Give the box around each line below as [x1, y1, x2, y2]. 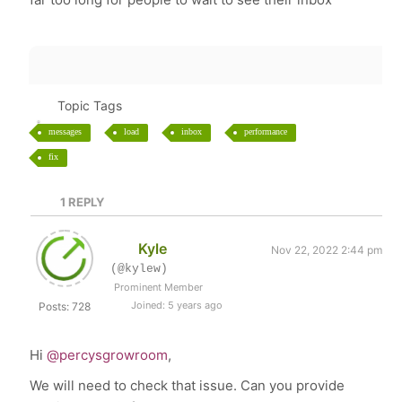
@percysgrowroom [47, 346, 169, 363]
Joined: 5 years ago [128, 299, 223, 311]
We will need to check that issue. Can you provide [30, 377, 345, 394]
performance [244, 127, 288, 136]
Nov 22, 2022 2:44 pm [270, 243, 382, 257]
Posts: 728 [39, 300, 92, 313]
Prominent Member [114, 281, 204, 293]
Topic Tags [57, 98, 122, 113]
